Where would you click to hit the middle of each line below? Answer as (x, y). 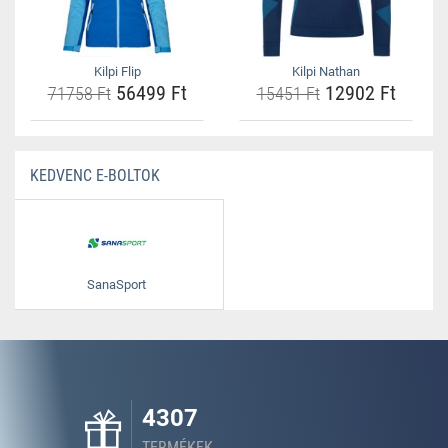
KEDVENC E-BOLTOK (95, 175)
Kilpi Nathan (326, 71)
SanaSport (116, 284)
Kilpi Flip (117, 71)
